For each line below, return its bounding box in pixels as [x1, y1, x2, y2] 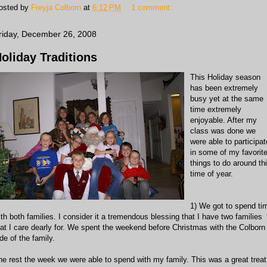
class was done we [190, 126, 256, 135]
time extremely [190, 105, 241, 114]
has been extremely [190, 83, 258, 92]
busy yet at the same [190, 94, 263, 103]
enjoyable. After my [190, 116, 257, 125]
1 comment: [131, 3, 175, 12]
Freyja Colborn [31, 3, 81, 12]
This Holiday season [190, 73, 260, 82]
